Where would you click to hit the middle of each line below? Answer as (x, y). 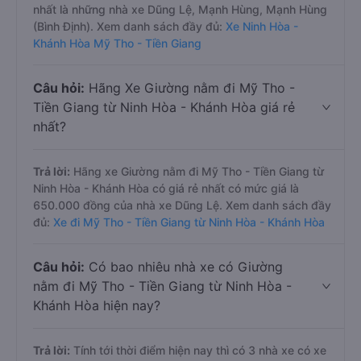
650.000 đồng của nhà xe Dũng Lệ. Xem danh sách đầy (182, 205)
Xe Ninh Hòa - (262, 26)
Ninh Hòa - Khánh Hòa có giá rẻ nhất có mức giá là (166, 188)
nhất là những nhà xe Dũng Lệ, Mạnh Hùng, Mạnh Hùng (180, 9)
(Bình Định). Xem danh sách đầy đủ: (129, 26)
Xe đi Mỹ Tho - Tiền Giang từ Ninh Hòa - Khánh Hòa (189, 222)
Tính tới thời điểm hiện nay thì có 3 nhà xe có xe (198, 350)
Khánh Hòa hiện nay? (97, 305)
